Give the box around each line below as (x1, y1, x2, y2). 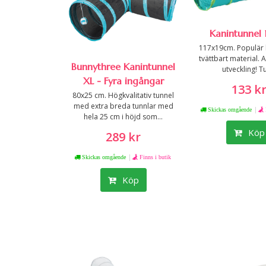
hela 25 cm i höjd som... (84, 112, 163, 122)
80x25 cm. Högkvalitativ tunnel (72, 90, 175, 101)
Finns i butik (140, 154, 172, 160)
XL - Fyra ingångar (83, 75, 164, 87)
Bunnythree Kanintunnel (71, 61, 176, 73)
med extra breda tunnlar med (73, 101, 173, 112)
